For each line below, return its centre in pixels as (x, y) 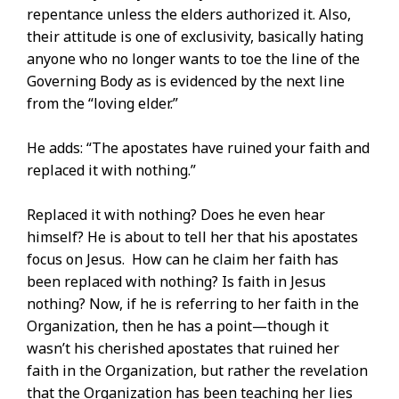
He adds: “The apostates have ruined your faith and (198, 148)
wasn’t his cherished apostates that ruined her (183, 349)
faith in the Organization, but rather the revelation (197, 371)
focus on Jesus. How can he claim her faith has (183, 260)
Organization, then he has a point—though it (178, 326)
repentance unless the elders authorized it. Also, (189, 15)
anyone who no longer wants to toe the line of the (193, 59)
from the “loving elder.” (102, 104)
